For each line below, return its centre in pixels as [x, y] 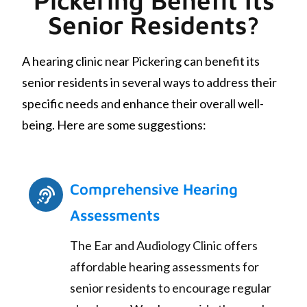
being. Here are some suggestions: [114, 124]
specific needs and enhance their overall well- [143, 103]
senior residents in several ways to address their [149, 82]
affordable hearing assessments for [164, 267]
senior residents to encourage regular [171, 288]
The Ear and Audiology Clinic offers [164, 246]
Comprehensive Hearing [154, 189]
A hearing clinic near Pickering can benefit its [141, 61]
